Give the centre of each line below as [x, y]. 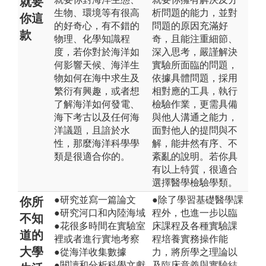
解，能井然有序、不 [195, 143]
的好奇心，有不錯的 [97, 26]
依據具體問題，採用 [195, 78]
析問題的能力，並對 [195, 12]
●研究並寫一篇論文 [95, 199]
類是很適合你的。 [92, 156]
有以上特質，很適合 [195, 169]
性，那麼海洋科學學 [97, 143]
